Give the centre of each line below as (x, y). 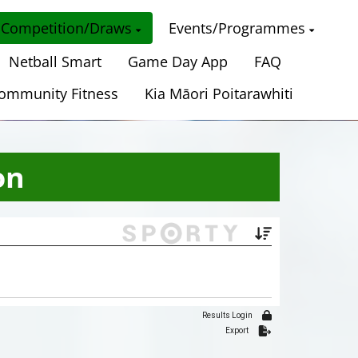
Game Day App (178, 62)
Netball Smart (56, 62)
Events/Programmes (237, 28)
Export (237, 331)
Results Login (228, 316)
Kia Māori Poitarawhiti (219, 93)
